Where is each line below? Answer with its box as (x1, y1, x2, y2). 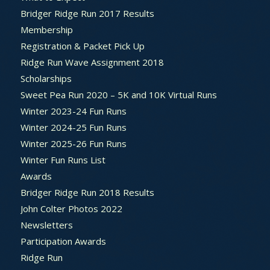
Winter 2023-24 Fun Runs (20, 104, 127, 117)
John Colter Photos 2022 (20, 202, 122, 215)
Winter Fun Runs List (20, 153, 105, 166)
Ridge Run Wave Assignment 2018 (20, 55, 164, 68)
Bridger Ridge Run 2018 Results (20, 186, 154, 198)
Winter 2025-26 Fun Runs (20, 137, 127, 149)
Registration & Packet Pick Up (20, 39, 145, 52)
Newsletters (20, 218, 73, 231)
